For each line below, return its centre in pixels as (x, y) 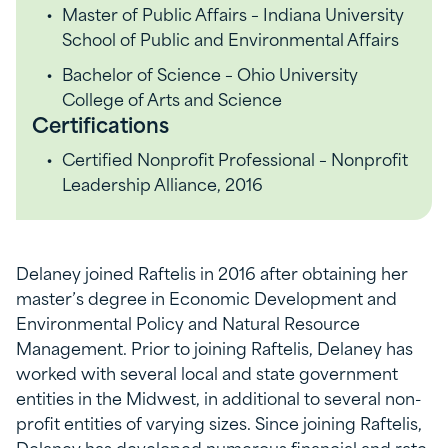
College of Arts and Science (172, 98)
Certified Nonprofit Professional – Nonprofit (235, 158)
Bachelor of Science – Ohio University (210, 73)
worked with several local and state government (207, 372)
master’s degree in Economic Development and (206, 297)
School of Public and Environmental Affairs (230, 38)
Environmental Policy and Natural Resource (188, 322)
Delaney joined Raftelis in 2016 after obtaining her (212, 272)
